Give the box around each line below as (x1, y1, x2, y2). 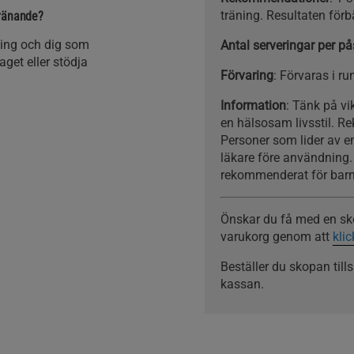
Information (220, 98, 286, 114)
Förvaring (220, 68, 273, 84)
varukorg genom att (220, 229, 333, 245)
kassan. (220, 277, 264, 292)
